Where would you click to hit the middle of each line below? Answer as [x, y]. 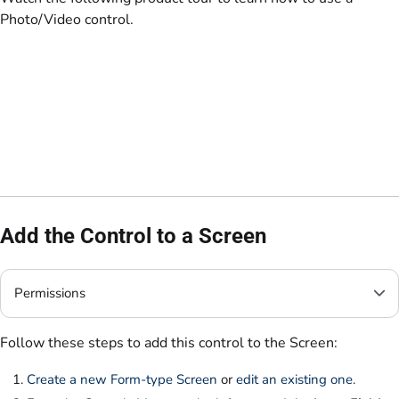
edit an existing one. [296, 379]
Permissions [50, 293]
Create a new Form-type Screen [122, 379]
